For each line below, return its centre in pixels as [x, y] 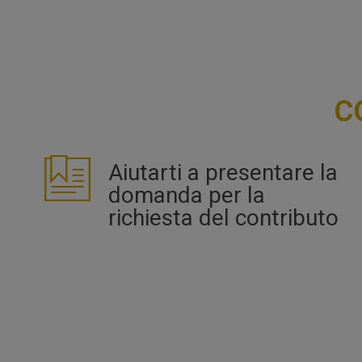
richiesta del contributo [223, 217]
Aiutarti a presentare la [223, 172]
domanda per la [187, 195]
